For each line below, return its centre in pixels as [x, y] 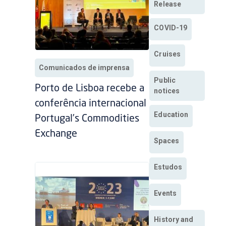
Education [171, 115]
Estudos [168, 167]
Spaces [166, 141]
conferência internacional [91, 104]
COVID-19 [171, 28]
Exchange [56, 134]
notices [167, 91]
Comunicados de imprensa [84, 68]
